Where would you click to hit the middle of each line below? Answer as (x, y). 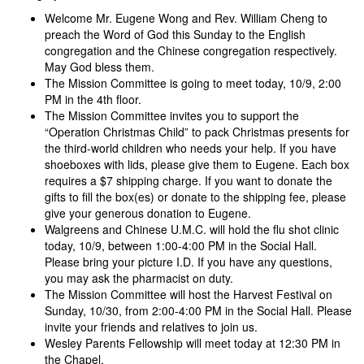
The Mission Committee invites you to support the (172, 116)
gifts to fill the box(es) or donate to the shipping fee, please (195, 197)
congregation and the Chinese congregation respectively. (191, 51)
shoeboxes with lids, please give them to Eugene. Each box (197, 165)
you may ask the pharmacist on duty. (139, 278)
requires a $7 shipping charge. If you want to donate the (188, 181)
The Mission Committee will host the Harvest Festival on (188, 295)
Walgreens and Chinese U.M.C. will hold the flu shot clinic (192, 230)
